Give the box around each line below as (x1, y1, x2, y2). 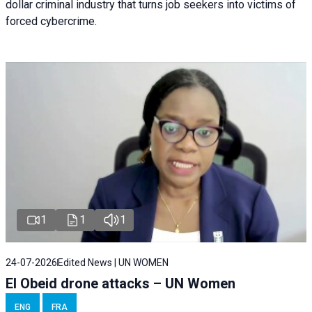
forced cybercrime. (6, 15, 97, 29)
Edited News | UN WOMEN (58, 257, 169, 269)
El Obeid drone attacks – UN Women (6, 275, 235, 292)
